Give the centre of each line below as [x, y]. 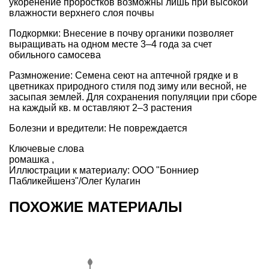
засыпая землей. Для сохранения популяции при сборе [133, 97]
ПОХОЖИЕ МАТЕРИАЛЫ [96, 207]
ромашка [29, 159]
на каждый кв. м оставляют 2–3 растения [101, 107]
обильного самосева [55, 55]
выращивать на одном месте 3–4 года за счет [110, 44]
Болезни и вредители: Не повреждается [98, 128]
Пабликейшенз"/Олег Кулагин [75, 181]
